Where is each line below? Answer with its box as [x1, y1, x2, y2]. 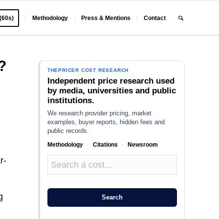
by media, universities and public [47, 86, 176, 95]
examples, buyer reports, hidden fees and [47, 118, 165, 126]
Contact [144, 15, 166, 22]
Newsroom [127, 141, 158, 148]
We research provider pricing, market [47, 109, 152, 117]
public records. [47, 127, 89, 134]
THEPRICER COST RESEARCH [47, 67, 129, 73]
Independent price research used [47, 76, 175, 86]
